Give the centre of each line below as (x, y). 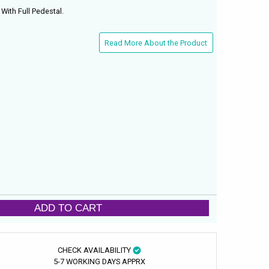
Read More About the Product (156, 43)
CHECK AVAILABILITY (95, 250)
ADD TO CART (68, 208)
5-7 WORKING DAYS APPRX (99, 261)
